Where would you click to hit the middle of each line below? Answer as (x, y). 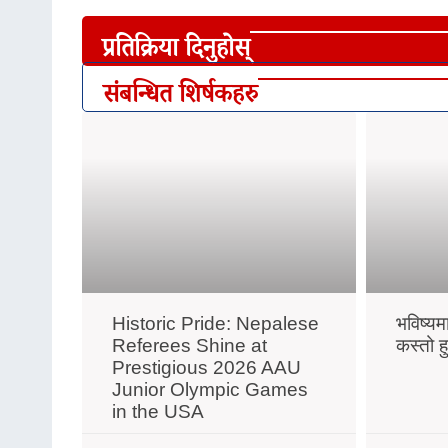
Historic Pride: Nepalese (215, 323)
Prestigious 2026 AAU (206, 367)
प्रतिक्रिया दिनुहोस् (176, 46)
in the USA (158, 411)
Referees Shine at (189, 345)
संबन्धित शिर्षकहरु (180, 92)
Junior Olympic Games (210, 389)
